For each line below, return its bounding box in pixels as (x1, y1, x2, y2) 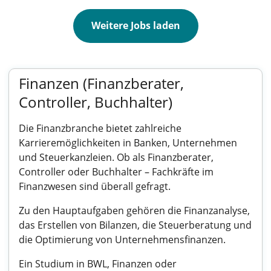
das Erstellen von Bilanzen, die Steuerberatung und (19, 218, 252, 232)
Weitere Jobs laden (91, 19, 180, 32)
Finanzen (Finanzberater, (19, 73, 184, 93)
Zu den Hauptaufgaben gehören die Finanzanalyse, (19, 204, 250, 217)
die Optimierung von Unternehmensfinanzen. (19, 233, 226, 246)
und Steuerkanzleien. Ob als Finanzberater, (19, 151, 214, 164)
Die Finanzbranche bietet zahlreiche (19, 122, 181, 135)
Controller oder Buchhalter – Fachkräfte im (19, 165, 214, 178)
